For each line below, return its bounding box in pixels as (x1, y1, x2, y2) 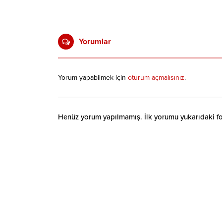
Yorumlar (79, 37, 111, 47)
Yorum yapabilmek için (58, 73, 128, 82)
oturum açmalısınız (128, 73, 184, 82)
